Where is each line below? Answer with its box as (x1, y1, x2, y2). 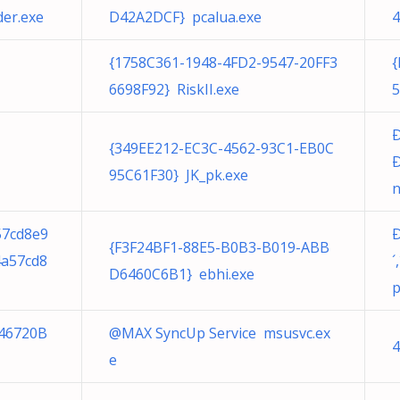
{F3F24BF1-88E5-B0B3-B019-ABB (109, 237, 329, 257)
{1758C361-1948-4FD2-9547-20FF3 (109, 53, 337, 72)
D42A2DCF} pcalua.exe (109, 7, 262, 27)
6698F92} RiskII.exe (109, 79, 239, 99)
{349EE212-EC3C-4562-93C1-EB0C (109, 138, 334, 158)
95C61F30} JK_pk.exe (109, 165, 248, 185)
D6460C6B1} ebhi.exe (109, 264, 254, 284)
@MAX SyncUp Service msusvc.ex (109, 323, 330, 343)
